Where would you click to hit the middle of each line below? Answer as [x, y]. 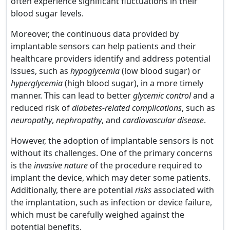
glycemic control [162, 95]
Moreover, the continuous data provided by [95, 34]
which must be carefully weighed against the [98, 215]
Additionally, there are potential [73, 190]
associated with [183, 190]
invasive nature [61, 165]
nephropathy [79, 120]
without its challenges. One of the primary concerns [112, 153]
